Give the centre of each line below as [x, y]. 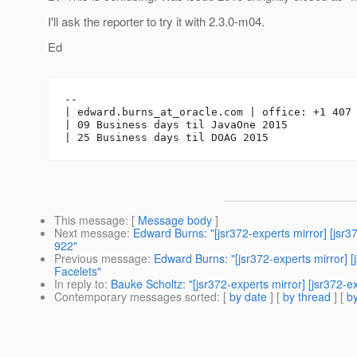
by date [248, 297]
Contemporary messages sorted [135, 297]
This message [90, 220]
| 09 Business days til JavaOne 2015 [176, 125]
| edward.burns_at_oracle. [144, 112]
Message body [175, 220]
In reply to [79, 284]
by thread [307, 297]
